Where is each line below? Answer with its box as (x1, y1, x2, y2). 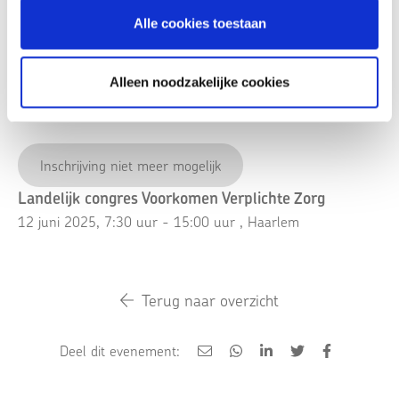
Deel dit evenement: (59, 340, 180, 361)
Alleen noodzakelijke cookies (110, 74, 289, 89)
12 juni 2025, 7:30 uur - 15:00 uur (18, 212, 235, 232)
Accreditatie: (18, 16, 95, 37)
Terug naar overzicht (142, 289, 280, 312)
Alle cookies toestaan (133, 15, 266, 31)
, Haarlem (240, 212, 299, 232)
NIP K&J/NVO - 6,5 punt (18, 39, 166, 60)
